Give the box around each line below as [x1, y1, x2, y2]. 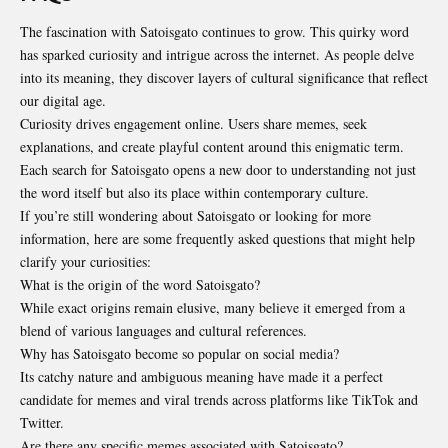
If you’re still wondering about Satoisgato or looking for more [20, 205, 371, 225]
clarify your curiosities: [20, 251, 151, 271]
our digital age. [20, 90, 106, 110]
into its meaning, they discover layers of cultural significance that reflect [20, 67, 428, 87]
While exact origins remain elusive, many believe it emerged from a [20, 297, 405, 317]
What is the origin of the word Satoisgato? [20, 274, 260, 294]
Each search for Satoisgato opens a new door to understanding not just [20, 159, 416, 179]
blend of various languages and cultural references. [20, 320, 307, 340]
